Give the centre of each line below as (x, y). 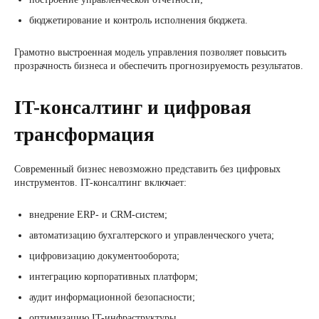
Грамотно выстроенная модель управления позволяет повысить (150, 52)
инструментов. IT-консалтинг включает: (100, 183)
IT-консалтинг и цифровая (133, 108)
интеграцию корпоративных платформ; (114, 277)
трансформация (84, 135)
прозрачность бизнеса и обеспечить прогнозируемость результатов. (159, 66)
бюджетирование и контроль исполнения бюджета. (138, 20)
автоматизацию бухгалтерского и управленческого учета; (152, 235)
